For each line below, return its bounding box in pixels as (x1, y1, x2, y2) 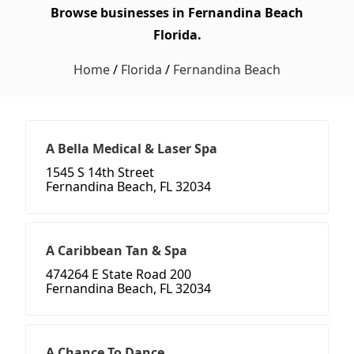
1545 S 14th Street (46, 164, 154, 182)
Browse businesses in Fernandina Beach (51, 4, 303, 22)
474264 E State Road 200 (46, 265, 191, 284)
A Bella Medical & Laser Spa (46, 140, 217, 158)
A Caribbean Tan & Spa (46, 242, 187, 260)
